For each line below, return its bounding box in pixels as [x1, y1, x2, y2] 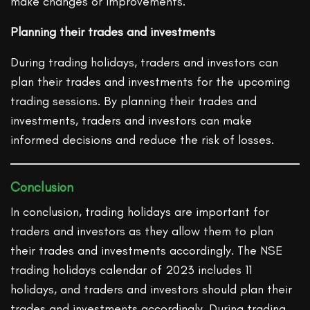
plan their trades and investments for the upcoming [10, 73, 291, 89]
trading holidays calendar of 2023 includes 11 [10, 262, 253, 277]
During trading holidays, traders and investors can [10, 54, 279, 70]
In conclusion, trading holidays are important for [10, 203, 270, 219]
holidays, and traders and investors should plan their [10, 281, 293, 297]
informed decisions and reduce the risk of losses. [10, 131, 275, 147]
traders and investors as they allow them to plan [10, 223, 274, 239]
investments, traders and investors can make [10, 112, 253, 128]
